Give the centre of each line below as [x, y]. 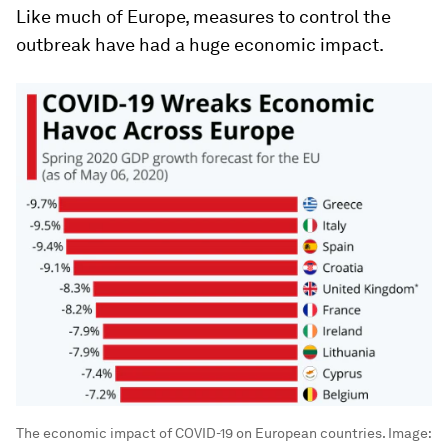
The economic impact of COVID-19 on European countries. [200, 432]
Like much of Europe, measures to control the [203, 16]
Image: [408, 432]
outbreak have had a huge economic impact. [200, 44]
